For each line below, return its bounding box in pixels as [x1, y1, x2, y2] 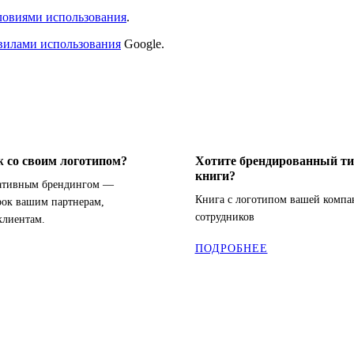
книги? [194, 168, 235, 183]
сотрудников [194, 210, 254, 223]
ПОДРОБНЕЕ [194, 242, 268, 254]
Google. [121, 36, 164, 51]
